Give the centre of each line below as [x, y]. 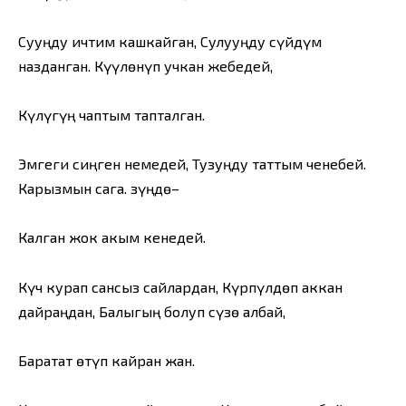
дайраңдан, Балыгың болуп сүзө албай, [152, 311]
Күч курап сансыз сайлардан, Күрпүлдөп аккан [180, 286]
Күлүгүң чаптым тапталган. [111, 115]
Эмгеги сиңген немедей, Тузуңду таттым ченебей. [192, 164]
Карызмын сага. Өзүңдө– [99, 188]
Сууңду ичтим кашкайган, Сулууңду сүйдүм [170, 41]
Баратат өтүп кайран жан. [106, 360]
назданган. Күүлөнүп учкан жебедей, [145, 65]
